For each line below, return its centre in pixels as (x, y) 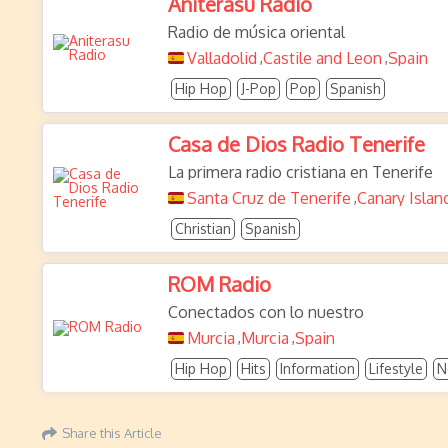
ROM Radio (219, 284)
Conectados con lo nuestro (266, 312)
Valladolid (222, 58)
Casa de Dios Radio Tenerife (296, 144)
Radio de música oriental (256, 32)
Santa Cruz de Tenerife (269, 198)
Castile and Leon (322, 58)
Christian (203, 228)
